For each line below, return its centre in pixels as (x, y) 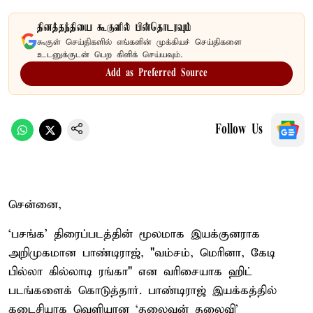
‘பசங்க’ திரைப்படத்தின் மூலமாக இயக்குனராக (134, 234)
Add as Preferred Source (156, 73)
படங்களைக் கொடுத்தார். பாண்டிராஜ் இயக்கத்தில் (143, 291)
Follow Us (239, 130)
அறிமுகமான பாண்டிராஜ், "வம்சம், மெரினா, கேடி (142, 253)
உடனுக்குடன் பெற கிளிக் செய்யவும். (110, 54)
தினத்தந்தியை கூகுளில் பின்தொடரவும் (114, 28)
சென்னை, (35, 205)
